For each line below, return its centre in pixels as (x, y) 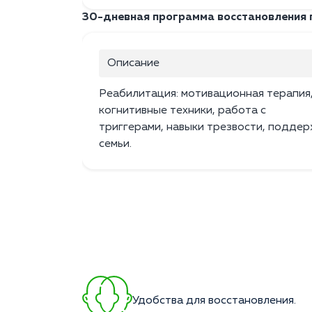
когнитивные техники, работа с (182, 111)
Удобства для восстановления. (214, 301)
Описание (133, 64)
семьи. (115, 145)
